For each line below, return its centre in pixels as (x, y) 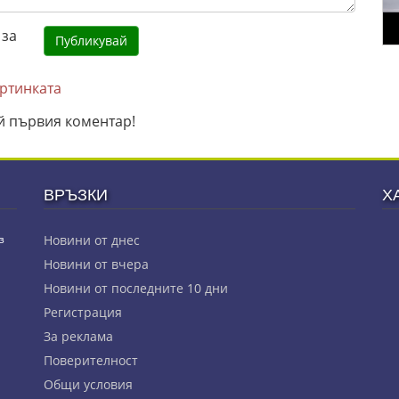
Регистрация (83, 312)
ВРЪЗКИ (76, 195)
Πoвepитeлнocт (91, 360)
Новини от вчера (96, 264)
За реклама (78, 336)
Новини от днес (92, 240)
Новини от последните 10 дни (136, 288)
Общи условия (88, 384)
